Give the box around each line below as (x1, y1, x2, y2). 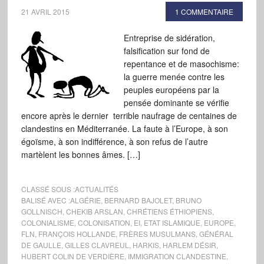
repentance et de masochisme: (123, 58, 239, 70)
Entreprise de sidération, (123, 32, 215, 44)
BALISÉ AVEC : (21, 195, 70, 205)
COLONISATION (77, 217, 130, 227)
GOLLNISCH (21, 206, 62, 216)
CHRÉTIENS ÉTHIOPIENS (126, 206, 212, 216)
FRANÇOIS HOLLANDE (38, 229, 115, 239)
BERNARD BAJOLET (104, 195, 172, 205)
